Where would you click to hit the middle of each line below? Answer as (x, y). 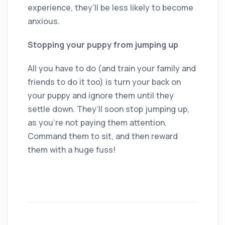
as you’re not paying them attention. (97, 122)
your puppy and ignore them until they (101, 95)
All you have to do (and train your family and (112, 68)
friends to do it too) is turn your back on (104, 82)
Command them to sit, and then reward (103, 136)
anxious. (44, 21)
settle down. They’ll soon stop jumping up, (108, 109)
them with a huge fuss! (72, 149)
